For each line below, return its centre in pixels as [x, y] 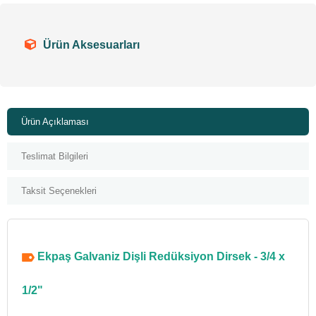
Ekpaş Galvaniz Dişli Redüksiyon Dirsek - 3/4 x [160, 256]
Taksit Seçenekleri [59, 191]
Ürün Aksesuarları [91, 45]
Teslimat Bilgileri [55, 156]
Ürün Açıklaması [55, 122]
